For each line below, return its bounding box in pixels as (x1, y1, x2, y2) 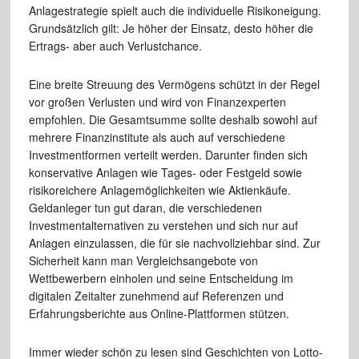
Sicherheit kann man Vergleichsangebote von (28, 252, 258, 268)
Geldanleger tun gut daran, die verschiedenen (28, 199, 262, 216)
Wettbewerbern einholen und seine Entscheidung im (28, 269, 293, 286)
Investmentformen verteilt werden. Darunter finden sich (28, 146, 308, 163)
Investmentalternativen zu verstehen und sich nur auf (28, 216, 298, 233)
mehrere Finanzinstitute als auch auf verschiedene (28, 128, 285, 145)
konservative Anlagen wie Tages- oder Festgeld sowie (28, 163, 302, 180)
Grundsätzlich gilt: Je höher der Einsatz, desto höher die (28, 19, 313, 36)
